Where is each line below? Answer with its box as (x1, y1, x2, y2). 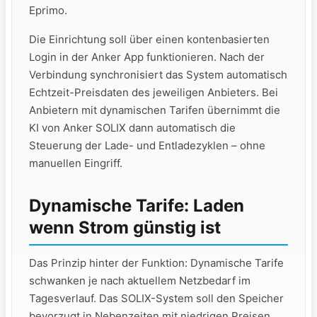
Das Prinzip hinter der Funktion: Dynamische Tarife (29, 256, 284, 270)
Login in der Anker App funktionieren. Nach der (29, 50, 265, 64)
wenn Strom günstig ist (29, 217, 221, 238)
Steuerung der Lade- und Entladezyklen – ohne (29, 139, 265, 153)
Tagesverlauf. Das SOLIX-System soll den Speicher (29, 292, 284, 306)
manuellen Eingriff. (29, 156, 122, 171)
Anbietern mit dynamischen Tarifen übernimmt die (29, 103, 280, 117)
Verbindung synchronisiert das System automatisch (29, 68, 287, 82)
